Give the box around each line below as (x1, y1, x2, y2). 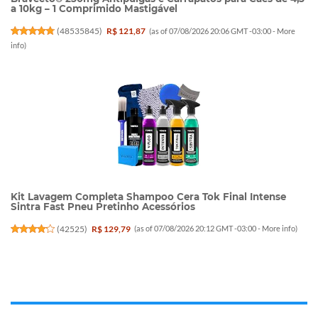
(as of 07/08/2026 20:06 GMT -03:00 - (149, 26, 278, 35)
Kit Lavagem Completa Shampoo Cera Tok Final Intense (11, 191, 286, 202)
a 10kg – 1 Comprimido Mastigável (11, 3, 177, 15)
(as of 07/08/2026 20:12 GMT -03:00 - (134, 224, 263, 234)
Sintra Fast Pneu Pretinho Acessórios (11, 201, 195, 212)
